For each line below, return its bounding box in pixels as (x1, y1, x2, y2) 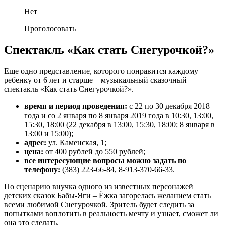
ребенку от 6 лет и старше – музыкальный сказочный (4, 76, 187, 85)
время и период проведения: (24, 102, 127, 111)
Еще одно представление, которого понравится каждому (4, 67, 198, 76)
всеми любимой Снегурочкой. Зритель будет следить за (4, 200, 194, 209)
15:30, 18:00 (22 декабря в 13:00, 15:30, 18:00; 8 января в (24, 120, 215, 129)
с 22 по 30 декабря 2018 (127, 102, 210, 111)
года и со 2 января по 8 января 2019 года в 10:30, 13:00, (24, 111, 213, 120)
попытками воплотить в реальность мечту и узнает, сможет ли (4, 209, 218, 218)
